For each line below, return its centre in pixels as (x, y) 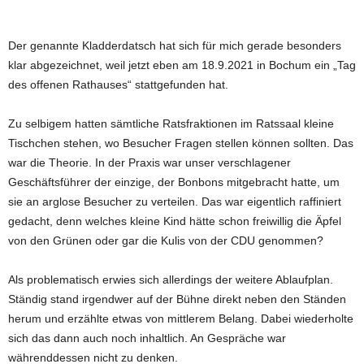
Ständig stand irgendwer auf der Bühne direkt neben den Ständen (177, 299)
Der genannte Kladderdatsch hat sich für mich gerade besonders (175, 45)
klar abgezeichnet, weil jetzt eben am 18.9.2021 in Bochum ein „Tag (182, 65)
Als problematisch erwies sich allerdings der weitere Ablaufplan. (171, 279)
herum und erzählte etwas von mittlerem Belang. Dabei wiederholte (181, 318)
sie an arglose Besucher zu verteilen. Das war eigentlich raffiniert (175, 201)
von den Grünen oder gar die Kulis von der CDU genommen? (166, 240)
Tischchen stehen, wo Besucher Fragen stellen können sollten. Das (181, 143)
